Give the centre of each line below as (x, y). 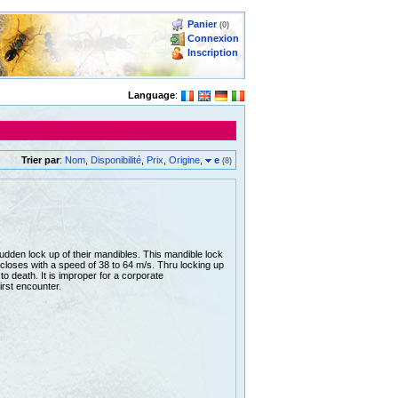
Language (151, 95)
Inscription (213, 52)
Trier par (41, 159)
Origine (185, 159)
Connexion (213, 38)
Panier (202, 24)
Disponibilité (116, 159)
